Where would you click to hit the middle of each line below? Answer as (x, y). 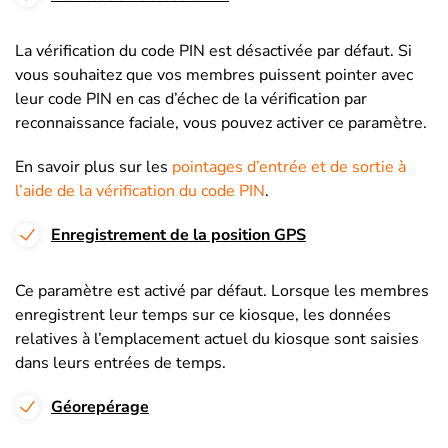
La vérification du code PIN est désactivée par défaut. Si (213, 51)
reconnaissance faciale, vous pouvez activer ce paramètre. (221, 123)
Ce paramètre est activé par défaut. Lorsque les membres (222, 291)
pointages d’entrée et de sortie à (289, 167)
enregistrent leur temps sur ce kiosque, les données (203, 315)
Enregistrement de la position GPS (178, 235)
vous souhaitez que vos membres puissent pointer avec (214, 75)
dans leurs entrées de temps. (120, 363)
